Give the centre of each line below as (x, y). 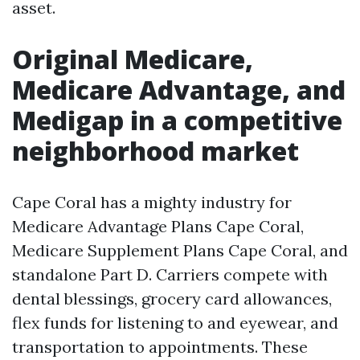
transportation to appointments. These (160, 347)
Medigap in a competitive (177, 120)
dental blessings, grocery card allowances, (172, 299)
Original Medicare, (133, 59)
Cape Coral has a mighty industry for (152, 202)
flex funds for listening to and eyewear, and (175, 323)
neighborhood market (155, 151)
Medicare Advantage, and (179, 90)
